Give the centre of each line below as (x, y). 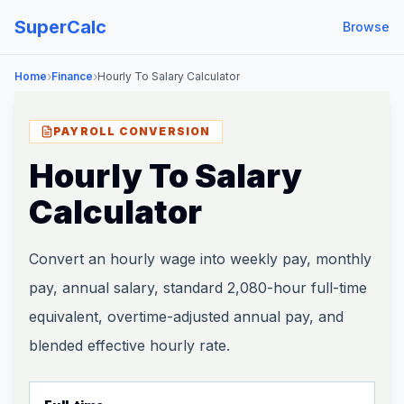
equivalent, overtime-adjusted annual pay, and (186, 317)
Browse (366, 27)
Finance (72, 76)
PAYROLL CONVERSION (132, 131)
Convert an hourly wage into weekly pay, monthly (200, 259)
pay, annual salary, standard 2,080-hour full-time (198, 288)
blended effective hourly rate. (129, 345)
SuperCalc (60, 27)
